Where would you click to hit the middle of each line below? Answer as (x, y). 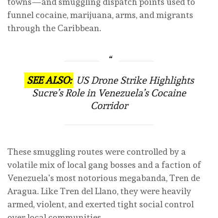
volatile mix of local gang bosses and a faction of (104, 164)
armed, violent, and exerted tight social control (100, 204)
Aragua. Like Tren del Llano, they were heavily (99, 191)
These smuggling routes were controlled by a (97, 151)
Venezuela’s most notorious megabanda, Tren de (104, 178)
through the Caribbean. (54, 28)
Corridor (109, 106)
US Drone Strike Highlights (135, 81)
